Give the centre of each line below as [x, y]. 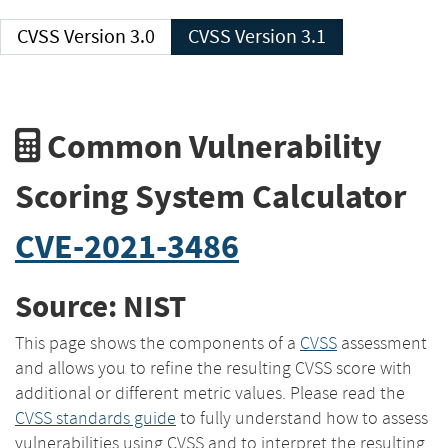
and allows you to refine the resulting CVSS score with [213, 367]
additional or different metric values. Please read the [210, 392]
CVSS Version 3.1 [280, 36]
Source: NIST [100, 307]
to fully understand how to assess [302, 417]
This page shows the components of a [157, 342]
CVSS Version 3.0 [109, 36]
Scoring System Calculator [211, 196]
